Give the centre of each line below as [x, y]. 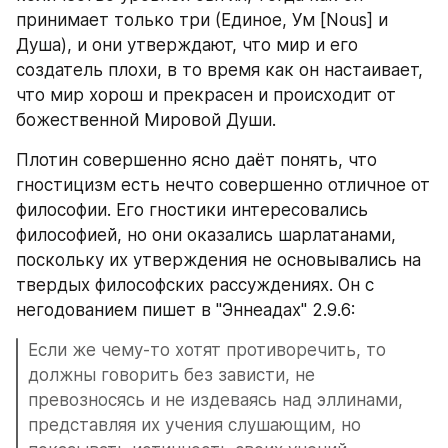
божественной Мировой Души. [148, 120]
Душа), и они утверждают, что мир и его [187, 45]
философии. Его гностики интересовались [192, 210]
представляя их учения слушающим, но [194, 425]
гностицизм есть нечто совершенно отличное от [223, 185]
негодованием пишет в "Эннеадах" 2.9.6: [188, 310]
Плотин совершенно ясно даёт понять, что [196, 160]
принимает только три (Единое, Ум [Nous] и [202, 20]
